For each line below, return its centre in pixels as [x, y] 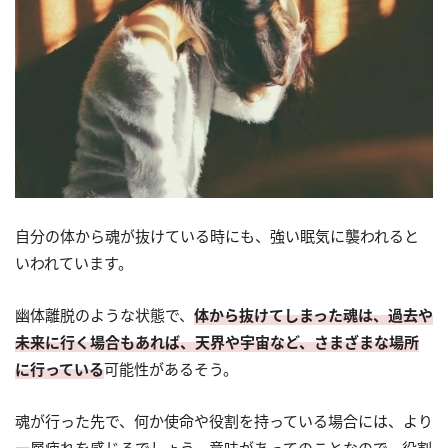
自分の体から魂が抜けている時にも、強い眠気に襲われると [217, 236]
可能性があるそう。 [171, 369]
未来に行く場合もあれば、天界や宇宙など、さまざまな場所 [217, 342]
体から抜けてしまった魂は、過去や [313, 315]
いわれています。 [74, 263]
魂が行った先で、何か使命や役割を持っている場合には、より [224, 421]
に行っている [59, 369]
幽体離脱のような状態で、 [104, 315]
